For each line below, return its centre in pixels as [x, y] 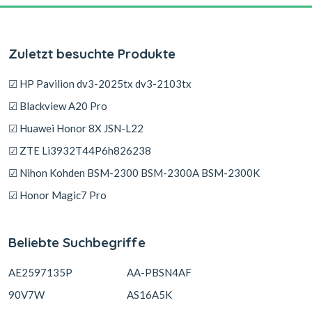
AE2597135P [40, 272]
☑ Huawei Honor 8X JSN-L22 [76, 128]
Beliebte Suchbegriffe [77, 242]
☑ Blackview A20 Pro [58, 106]
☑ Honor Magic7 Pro [57, 195]
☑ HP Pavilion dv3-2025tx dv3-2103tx [100, 84]
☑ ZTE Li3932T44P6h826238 [80, 150]
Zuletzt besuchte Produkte [92, 54]
